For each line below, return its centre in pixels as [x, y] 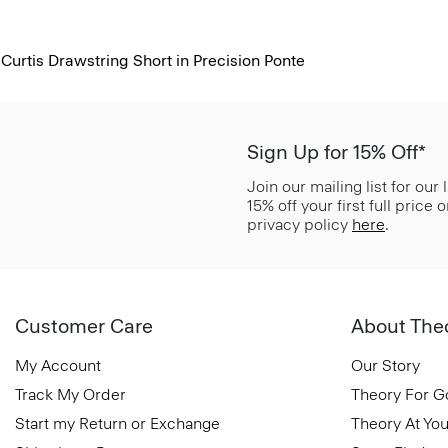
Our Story [385, 365]
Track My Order [70, 394]
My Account [58, 365]
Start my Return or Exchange [117, 423]
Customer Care [84, 325]
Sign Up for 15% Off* [336, 151]
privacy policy [299, 224]
